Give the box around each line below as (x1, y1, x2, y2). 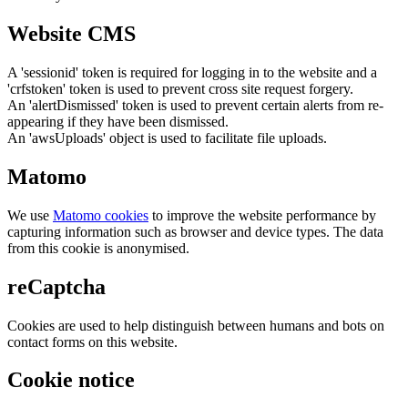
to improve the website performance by (148, 207, 376, 223)
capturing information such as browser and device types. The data (7, 223, 383, 240)
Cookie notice (7, 368, 135, 393)
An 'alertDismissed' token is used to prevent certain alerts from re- (7, 97, 383, 113)
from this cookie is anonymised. (7, 240, 189, 256)
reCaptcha (7, 274, 106, 299)
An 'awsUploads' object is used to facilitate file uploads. (7, 129, 327, 146)
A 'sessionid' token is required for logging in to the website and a (7, 64, 377, 80)
